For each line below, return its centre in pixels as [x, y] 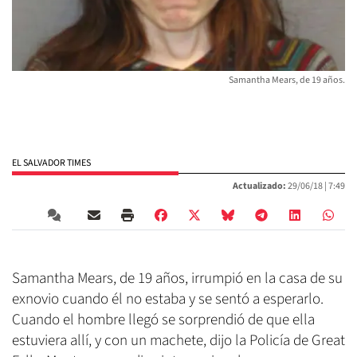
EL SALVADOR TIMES [51, 163]
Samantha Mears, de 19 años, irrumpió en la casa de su [177, 279]
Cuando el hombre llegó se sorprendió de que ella [163, 320]
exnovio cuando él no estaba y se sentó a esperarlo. [168, 300]
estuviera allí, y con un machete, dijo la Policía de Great [178, 341]
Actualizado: [259, 186]
